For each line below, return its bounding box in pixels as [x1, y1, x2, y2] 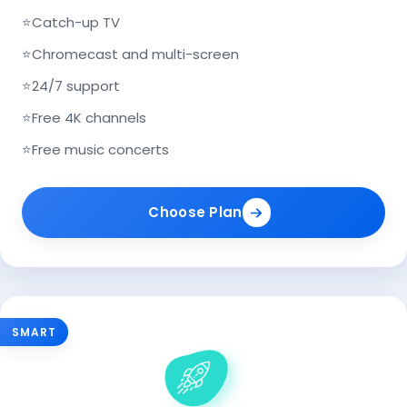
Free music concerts [32, 140, 169, 159]
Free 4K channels [32, 108, 146, 127]
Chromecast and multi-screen [32, 45, 239, 64]
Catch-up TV [32, 13, 120, 32]
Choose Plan [148, 203, 243, 223]
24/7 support [32, 76, 120, 95]
